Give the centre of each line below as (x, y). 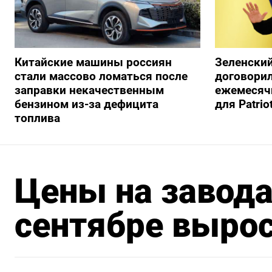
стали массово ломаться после (101, 76)
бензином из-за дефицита (87, 104)
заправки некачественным (89, 90)
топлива (37, 118)
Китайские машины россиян (93, 63)
